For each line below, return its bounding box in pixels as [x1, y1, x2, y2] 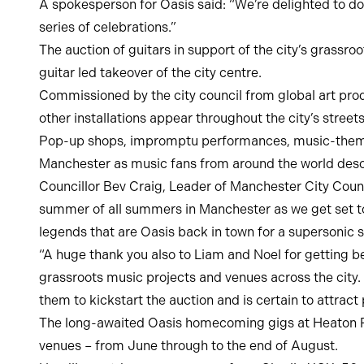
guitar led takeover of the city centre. [39, 65, 262, 80]
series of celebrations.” [39, 19, 176, 35]
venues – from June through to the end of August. [39, 338, 338, 353]
